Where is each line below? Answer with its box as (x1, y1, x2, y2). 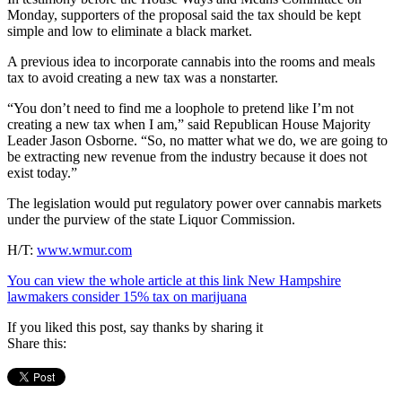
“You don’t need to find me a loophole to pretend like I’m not (7, 100, 354, 116)
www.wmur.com (37, 241, 132, 258)
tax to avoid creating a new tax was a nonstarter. (7, 69, 278, 85)
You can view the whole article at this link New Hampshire (7, 272, 341, 288)
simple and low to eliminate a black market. (7, 22, 252, 39)
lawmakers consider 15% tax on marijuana (7, 288, 247, 304)
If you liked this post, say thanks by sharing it (7, 319, 263, 335)
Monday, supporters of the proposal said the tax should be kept (7, 6, 361, 22)
